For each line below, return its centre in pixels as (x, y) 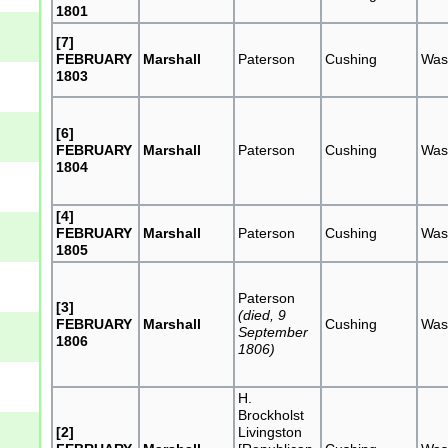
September (273, 331)
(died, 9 (262, 314)
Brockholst (271, 414)
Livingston (270, 431)
